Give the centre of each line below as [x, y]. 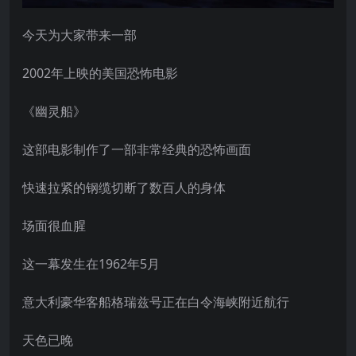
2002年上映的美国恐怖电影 [100, 73]
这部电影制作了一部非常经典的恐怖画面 [137, 149]
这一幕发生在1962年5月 [91, 263]
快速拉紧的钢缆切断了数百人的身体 [124, 187]
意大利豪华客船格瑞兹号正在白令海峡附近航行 [156, 302]
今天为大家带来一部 [79, 35]
